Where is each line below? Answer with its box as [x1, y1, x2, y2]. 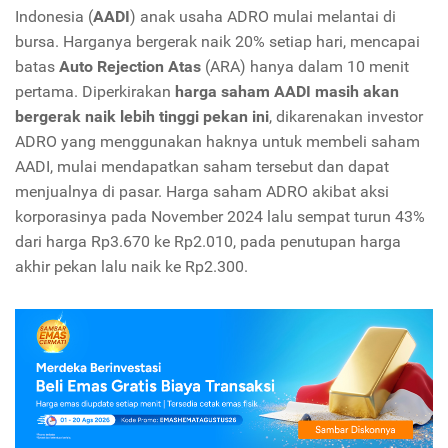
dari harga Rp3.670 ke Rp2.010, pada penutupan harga [15, 231, 401, 251]
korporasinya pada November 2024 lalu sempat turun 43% [15, 206, 425, 226]
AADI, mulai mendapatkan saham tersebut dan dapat [15, 156, 389, 176]
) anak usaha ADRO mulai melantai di [130, 6, 396, 26]
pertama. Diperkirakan [15, 81, 175, 101]
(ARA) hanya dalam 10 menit [201, 56, 409, 76]
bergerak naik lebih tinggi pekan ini [15, 106, 269, 126]
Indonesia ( [15, 6, 93, 26]
